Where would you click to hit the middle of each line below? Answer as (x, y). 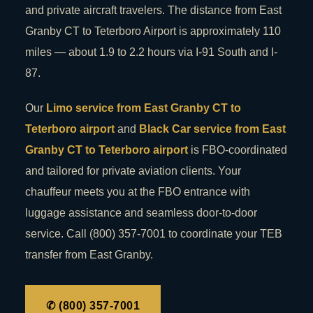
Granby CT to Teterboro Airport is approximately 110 (153, 31)
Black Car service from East (212, 129)
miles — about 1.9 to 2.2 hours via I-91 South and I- (151, 52)
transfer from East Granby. (89, 255)
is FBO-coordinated (238, 150)
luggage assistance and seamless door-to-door (141, 213)
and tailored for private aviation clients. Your (133, 171)
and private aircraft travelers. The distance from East (153, 10)
